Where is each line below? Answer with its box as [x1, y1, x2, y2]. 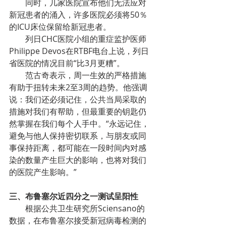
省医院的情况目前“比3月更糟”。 [9, 58, 125, 69]
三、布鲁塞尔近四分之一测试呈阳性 [9, 191, 138, 202]
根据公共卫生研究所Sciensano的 [25, 203, 145, 214]
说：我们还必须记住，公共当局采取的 [9, 94, 146, 105]
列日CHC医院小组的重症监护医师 [25, 33, 146, 44]
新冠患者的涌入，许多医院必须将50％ [9, 9, 147, 20]
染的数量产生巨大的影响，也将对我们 [9, 154, 146, 165]
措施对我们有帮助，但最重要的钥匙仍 [9, 106, 146, 117]
